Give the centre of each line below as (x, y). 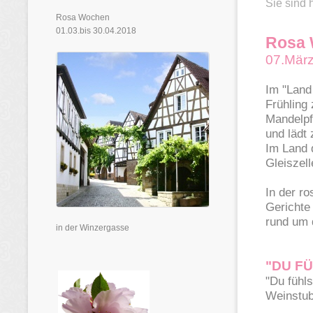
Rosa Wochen (83, 17)
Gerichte (288, 207)
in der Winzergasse (93, 228)
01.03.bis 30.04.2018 (96, 31)
